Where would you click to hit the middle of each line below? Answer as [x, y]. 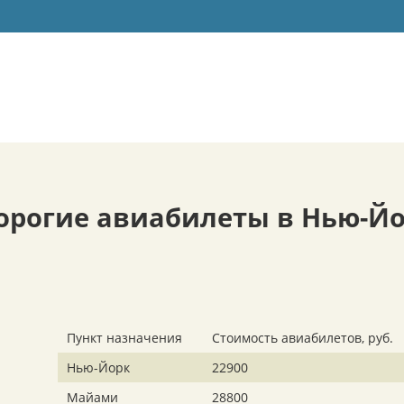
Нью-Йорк [98, 367]
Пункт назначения [124, 337]
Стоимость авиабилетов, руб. [303, 337]
